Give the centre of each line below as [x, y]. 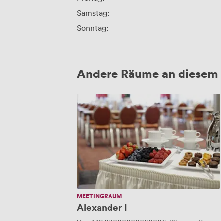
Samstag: [93, 13]
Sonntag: [93, 28]
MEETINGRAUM [99, 196]
